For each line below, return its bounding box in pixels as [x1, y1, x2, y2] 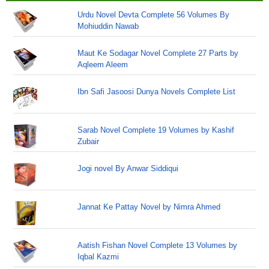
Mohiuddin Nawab [77, 22, 139, 31]
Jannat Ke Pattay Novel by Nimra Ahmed [77, 202, 221, 211]
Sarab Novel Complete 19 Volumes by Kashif [77, 125, 235, 134]
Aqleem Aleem [77, 60, 128, 69]
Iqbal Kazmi [77, 252, 119, 261]
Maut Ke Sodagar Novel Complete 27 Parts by [77, 49, 239, 58]
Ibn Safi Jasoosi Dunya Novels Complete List [77, 87, 236, 96]
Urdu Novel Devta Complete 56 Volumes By [77, 10, 230, 19]
